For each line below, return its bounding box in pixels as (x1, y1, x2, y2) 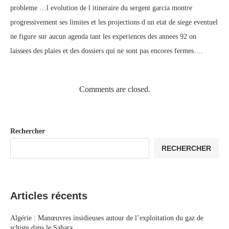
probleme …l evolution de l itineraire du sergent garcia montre (10, 4, 192, 12)
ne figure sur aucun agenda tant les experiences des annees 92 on (10, 33, 196, 40)
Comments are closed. (79, 85, 150, 94)
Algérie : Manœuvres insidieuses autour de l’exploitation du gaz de (10, 214, 203, 222)
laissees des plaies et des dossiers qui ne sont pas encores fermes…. (10, 47, 203, 55)
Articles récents (10, 190, 87, 201)
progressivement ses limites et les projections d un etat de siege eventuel (10, 18, 218, 26)
